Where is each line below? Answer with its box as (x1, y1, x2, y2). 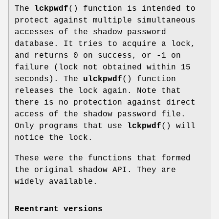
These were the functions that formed (15, 154, 191, 163)
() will (161, 122, 196, 131)
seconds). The (15, 75, 83, 84)
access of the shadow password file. (15, 110, 186, 119)
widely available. (15, 177, 98, 187)
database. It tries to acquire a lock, (15, 40, 196, 49)
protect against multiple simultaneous (15, 16, 196, 25)
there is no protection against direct (15, 98, 196, 108)
